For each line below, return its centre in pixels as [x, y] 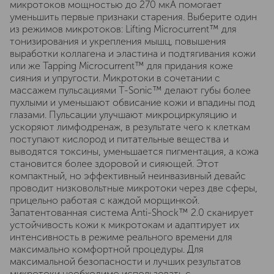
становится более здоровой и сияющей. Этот [114, 164]
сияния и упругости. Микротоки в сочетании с [115, 78]
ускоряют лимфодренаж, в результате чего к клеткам [130, 127]
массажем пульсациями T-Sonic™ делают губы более [130, 90]
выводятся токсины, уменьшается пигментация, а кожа [134, 151]
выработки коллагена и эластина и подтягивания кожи [133, 54]
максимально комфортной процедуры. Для [107, 249]
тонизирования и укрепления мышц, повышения [118, 41]
